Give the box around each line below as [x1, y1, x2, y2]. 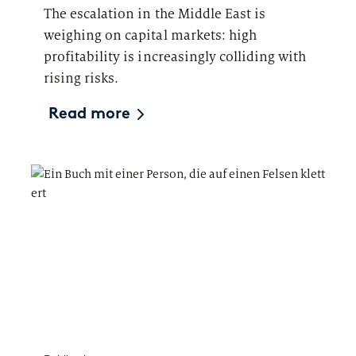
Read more [48, 106, 131, 122]
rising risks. [44, 69, 119, 87]
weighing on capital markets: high [44, 26, 257, 44]
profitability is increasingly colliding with [44, 48, 307, 65]
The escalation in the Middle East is [44, 5, 266, 22]
